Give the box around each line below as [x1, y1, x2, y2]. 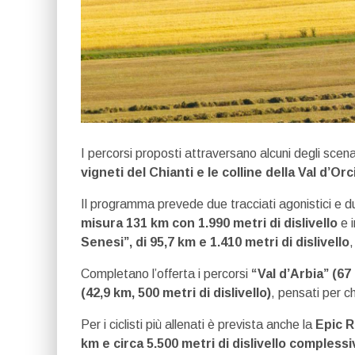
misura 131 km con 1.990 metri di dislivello [81, 216, 338, 230]
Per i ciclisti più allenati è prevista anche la [81, 317, 315, 331]
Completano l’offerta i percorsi [81, 266, 251, 281]
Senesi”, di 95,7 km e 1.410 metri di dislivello [81, 235, 349, 249]
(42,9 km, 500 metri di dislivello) [81, 285, 271, 300]
